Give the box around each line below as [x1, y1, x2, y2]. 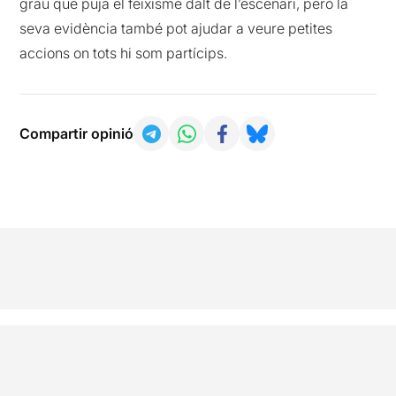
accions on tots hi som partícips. [19, 44, 228, 63]
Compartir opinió [19, 125, 134, 143]
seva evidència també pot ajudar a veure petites [19, 19, 333, 38]
